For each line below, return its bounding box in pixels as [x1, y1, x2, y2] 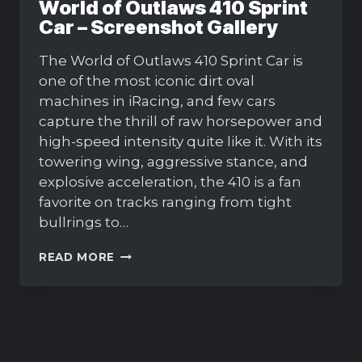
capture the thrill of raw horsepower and [39, 113, 322, 130]
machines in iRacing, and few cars [39, 93, 276, 110]
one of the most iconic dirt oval [39, 73, 255, 90]
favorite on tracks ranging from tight [39, 194, 292, 211]
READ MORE [39, 250, 116, 264]
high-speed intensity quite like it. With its [39, 133, 322, 150]
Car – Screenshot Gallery [39, 15, 278, 40]
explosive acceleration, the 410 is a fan [39, 174, 301, 191]
